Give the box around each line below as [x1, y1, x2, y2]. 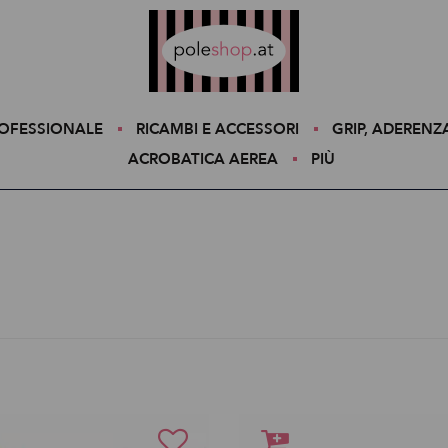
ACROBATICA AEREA [128, 149, 278, 169]
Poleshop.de [149, 10, 208, 24]
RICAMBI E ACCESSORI [135, 119, 299, 139]
